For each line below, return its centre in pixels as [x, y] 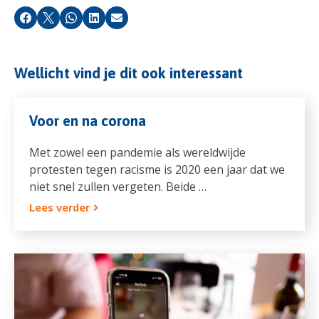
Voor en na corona [87, 120]
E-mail [131, 22]
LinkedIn [113, 22]
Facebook [48, 22]
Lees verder [59, 207]
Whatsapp [95, 22]
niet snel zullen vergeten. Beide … [117, 186]
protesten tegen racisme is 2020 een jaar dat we [157, 169]
